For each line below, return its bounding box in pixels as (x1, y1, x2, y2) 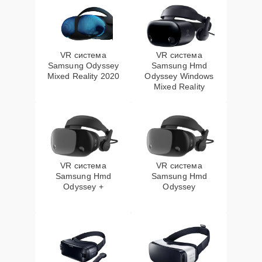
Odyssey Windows (144, 71, 214, 81)
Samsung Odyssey (47, 61, 119, 70)
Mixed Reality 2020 (47, 71, 120, 81)
